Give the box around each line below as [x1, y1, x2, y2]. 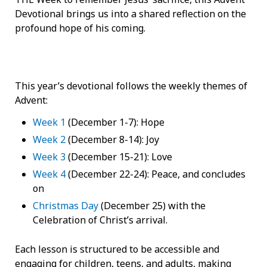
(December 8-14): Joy [66, 132, 159, 146]
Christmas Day [33, 198, 98, 212]
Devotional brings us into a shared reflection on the [15, 7, 246, 20]
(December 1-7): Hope [66, 115, 167, 129]
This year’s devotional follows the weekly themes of [15, 79, 247, 93]
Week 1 [33, 115, 66, 129]
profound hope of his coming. [15, 21, 145, 35]
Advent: [15, 94, 48, 107]
